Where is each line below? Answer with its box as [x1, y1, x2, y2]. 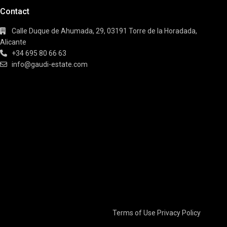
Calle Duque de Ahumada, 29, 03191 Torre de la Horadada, [11, 26, 197, 35]
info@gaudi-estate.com [11, 60, 88, 68]
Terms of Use [112, 208, 156, 217]
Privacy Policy [157, 208, 201, 217]
